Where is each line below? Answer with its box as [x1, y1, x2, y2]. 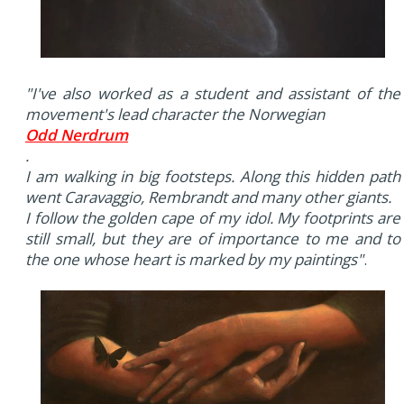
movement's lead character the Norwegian [25, 104, 325, 125]
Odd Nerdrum [25, 124, 128, 146]
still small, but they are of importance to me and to [25, 228, 400, 250]
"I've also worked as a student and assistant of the [25, 83, 400, 105]
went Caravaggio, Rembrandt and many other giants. [25, 187, 391, 208]
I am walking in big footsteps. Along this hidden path [25, 166, 400, 188]
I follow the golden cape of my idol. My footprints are [25, 207, 400, 229]
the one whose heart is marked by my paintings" [25, 249, 363, 271]
